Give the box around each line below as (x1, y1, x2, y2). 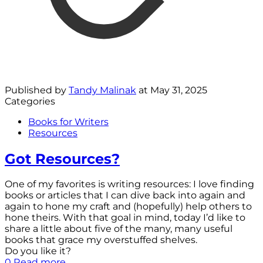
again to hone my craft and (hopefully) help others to (5, 201, 252, 213)
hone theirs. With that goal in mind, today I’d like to (5, 212, 245, 224)
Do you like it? (5, 245, 71, 257)
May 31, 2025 (150, 84, 207, 96)
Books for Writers (28, 116, 109, 127)
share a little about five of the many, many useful (5, 223, 232, 235)
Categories (5, 95, 55, 107)
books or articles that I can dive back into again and (5, 190, 245, 201)
